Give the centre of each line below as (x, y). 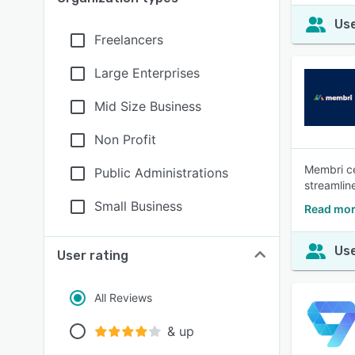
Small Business (138, 206)
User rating (93, 256)
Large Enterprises (147, 73)
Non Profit (125, 139)
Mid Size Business (148, 106)
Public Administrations (161, 173)
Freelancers (129, 40)
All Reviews (123, 298)
